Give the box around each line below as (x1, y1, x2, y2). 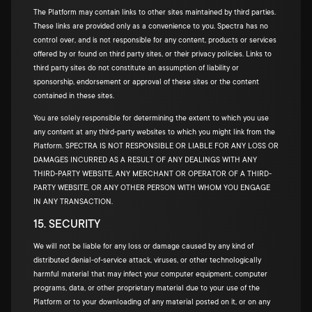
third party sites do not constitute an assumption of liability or (33, 64, 239, 72)
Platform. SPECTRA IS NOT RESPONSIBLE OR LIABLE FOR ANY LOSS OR (33, 142, 279, 150)
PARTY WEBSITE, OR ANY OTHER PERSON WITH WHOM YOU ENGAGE (33, 184, 270, 192)
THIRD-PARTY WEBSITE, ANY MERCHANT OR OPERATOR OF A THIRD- (33, 170, 272, 178)
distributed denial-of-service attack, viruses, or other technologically (33, 256, 261, 265)
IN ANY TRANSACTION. (33, 198, 113, 206)
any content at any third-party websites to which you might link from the (33, 128, 275, 136)
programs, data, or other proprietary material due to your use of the (33, 284, 260, 292)
